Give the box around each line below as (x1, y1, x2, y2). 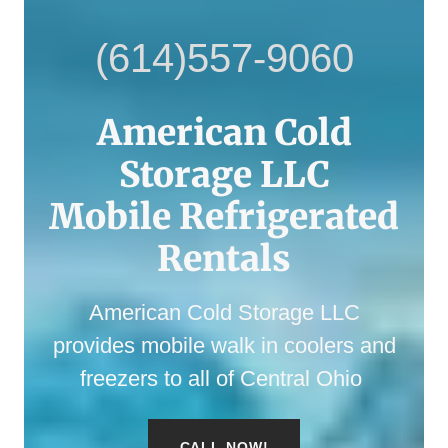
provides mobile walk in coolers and (52, 332, 396, 358)
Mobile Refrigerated (49, 194, 399, 239)
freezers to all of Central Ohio (80, 365, 368, 391)
